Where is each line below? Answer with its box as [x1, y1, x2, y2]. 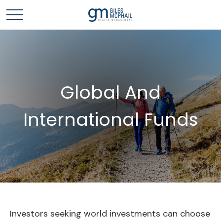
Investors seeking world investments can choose [10, 208, 210, 220]
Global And [60, 80, 161, 105]
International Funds [23, 107, 198, 132]
